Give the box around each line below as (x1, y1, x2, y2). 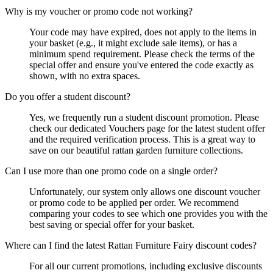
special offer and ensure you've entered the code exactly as (29, 60, 253, 71)
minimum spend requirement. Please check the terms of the (29, 49, 255, 60)
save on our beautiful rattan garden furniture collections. (29, 145, 243, 156)
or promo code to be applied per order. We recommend (29, 197, 239, 208)
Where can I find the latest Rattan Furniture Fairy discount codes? (5, 240, 257, 251)
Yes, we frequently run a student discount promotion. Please (29, 112, 259, 123)
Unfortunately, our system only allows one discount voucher (29, 186, 260, 197)
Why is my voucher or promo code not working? (5, 6, 193, 17)
